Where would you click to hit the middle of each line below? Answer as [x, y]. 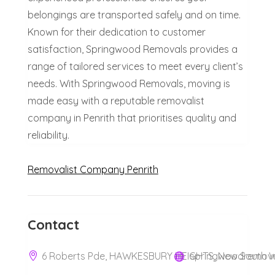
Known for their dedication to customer [116, 32]
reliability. [48, 135]
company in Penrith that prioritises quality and [132, 118]
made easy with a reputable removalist [116, 100]
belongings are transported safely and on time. [134, 14]
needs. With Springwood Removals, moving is [129, 83]
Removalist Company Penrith [93, 169]
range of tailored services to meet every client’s [135, 66]
